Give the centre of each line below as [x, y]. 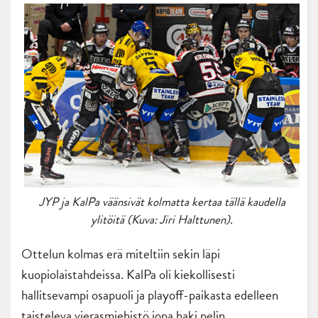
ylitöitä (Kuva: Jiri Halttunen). [162, 219]
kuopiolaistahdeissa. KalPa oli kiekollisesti [128, 274]
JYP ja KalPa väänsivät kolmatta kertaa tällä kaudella [162, 202]
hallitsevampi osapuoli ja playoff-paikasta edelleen [150, 295]
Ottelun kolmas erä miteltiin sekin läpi [121, 253]
